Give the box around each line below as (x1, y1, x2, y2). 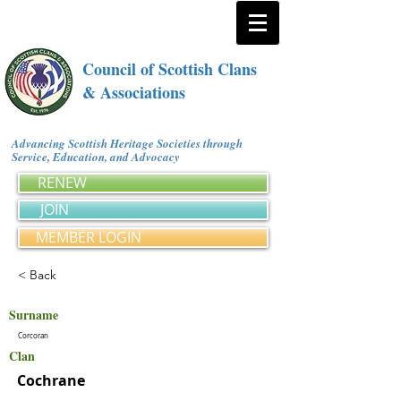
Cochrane (17, 371, 85, 390)
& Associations (82, 81, 185, 104)
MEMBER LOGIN (36, 227, 141, 247)
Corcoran (18, 331, 48, 340)
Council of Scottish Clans (82, 57, 257, 81)
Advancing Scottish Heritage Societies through (12, 135, 243, 151)
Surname (9, 305, 58, 324)
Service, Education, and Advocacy (12, 149, 186, 165)
